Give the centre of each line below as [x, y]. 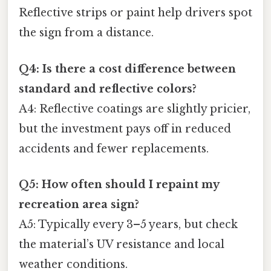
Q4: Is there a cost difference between [127, 69]
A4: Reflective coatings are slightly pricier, [135, 109]
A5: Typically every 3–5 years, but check [128, 224]
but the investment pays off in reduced [125, 129]
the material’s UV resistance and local [122, 244]
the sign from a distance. [86, 33]
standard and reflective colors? [108, 89]
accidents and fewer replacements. [114, 149]
